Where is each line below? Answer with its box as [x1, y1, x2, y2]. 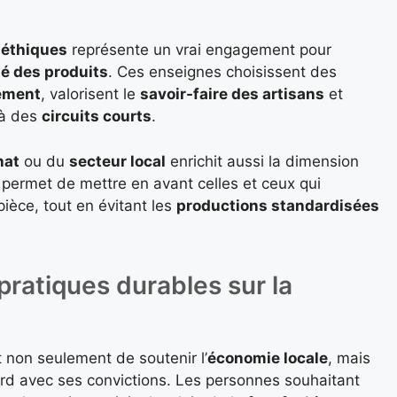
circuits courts [42, 107, 152, 126]
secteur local [69, 152, 166, 170]
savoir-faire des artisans [140, 85, 324, 104]
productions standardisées [176, 196, 379, 214]
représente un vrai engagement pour [67, 41, 331, 59]
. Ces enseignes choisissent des [108, 63, 337, 82]
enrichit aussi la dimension [166, 152, 359, 170]
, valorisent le [41, 85, 140, 104]
